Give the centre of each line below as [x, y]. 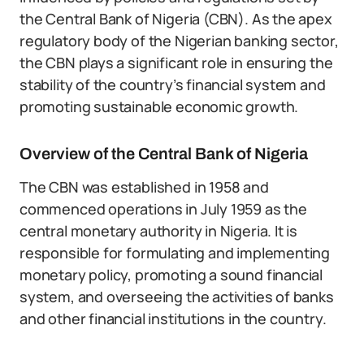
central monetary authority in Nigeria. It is [159, 231]
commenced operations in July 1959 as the [163, 209]
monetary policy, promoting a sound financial [171, 275]
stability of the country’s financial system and [173, 84]
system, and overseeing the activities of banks [177, 297]
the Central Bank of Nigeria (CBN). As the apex [176, 19]
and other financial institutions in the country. [173, 318]
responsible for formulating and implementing [175, 253]
